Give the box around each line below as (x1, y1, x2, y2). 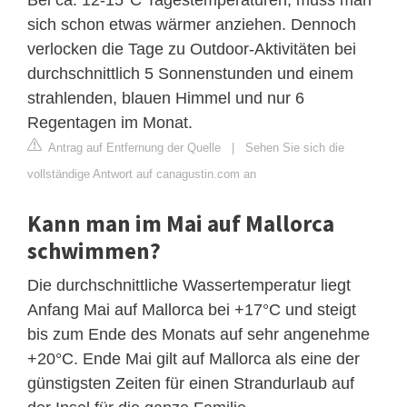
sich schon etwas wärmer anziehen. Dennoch (27, 15, 356, 34)
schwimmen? (27, 235, 161, 265)
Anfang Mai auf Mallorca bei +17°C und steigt (27, 300, 356, 319)
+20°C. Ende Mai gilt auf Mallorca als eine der (27, 349, 360, 368)
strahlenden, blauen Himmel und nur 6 (27, 88, 304, 107)
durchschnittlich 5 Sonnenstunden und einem (27, 64, 353, 83)
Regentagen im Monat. (27, 113, 193, 132)
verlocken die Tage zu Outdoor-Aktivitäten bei (27, 39, 356, 58)
